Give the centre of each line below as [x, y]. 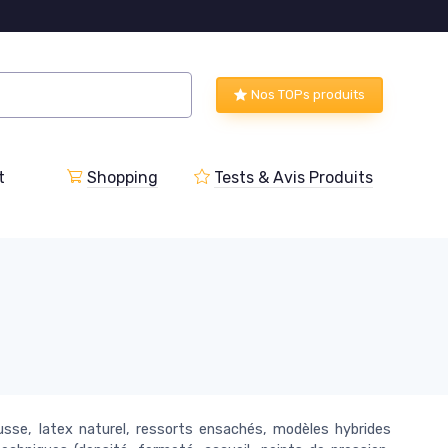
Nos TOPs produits [308, 95]
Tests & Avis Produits [293, 177]
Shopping [122, 177]
